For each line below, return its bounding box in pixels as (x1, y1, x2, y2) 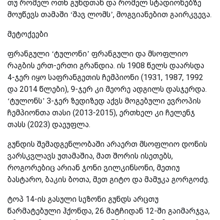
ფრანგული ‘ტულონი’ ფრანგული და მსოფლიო (7, 49, 188, 58)
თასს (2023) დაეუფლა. (7, 119, 90, 129)
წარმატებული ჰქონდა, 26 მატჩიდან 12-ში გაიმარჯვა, (7, 206, 210, 216)
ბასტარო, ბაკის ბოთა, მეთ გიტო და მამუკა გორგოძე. (7, 174, 209, 184)
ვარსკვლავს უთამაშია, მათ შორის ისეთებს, (7, 151, 173, 161)
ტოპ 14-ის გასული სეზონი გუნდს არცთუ (7, 194, 159, 204)
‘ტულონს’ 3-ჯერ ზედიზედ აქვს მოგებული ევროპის (7, 96, 201, 106)
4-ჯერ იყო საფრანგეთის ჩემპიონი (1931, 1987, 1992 (7, 72, 203, 82)
